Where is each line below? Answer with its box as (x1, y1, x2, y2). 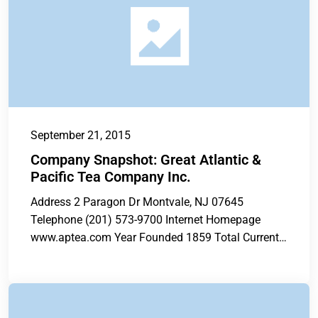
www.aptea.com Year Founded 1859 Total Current (31, 231, 279, 245)
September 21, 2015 (31, 128, 131, 143)
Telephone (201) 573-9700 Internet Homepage (31, 213, 261, 227)
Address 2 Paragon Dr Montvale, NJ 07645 (31, 195, 243, 209)
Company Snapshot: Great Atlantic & (31, 151, 261, 169)
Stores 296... (31, 248, 93, 263)
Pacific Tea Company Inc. (31, 168, 191, 186)
